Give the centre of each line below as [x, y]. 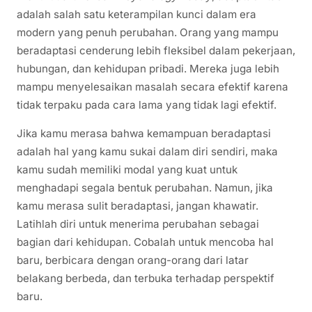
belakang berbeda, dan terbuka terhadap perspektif [146, 278]
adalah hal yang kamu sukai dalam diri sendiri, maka [147, 151]
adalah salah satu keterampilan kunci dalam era [136, 14]
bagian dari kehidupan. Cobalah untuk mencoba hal [145, 242]
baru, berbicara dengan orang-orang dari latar [133, 260]
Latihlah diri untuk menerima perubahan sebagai [138, 224]
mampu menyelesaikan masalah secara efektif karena [153, 86]
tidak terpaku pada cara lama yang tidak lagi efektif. [147, 104]
